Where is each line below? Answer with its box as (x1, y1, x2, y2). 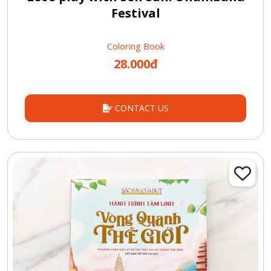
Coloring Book (106, 40, 165, 53)
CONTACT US (112, 102, 169, 114)
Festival (111, 5, 160, 22)
